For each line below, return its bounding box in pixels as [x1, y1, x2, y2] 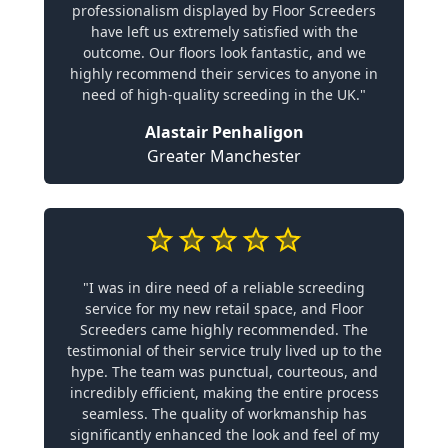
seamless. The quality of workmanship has [81, 404, 367, 423]
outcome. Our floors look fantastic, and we [82, 43, 366, 62]
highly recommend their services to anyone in [70, 64, 378, 83]
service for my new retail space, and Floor [84, 299, 364, 318]
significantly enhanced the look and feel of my [69, 425, 379, 444]
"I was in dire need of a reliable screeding [83, 278, 365, 297]
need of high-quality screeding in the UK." [82, 85, 366, 104]
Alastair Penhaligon [144, 121, 304, 143]
